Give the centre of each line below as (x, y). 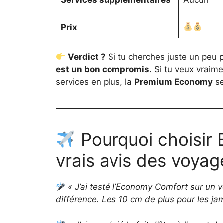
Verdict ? (87, 57)
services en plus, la (95, 82)
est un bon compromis (103, 69)
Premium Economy (173, 82)
